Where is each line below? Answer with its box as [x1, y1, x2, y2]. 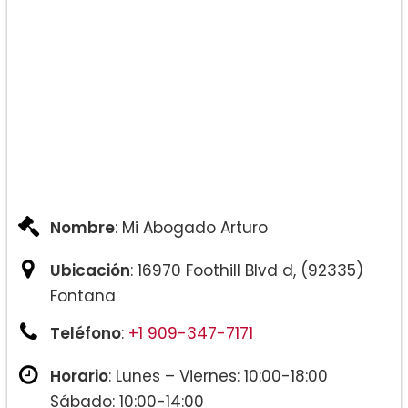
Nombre [50, 216, 115, 239]
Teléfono [50, 321, 121, 344]
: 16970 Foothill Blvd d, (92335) [130, 259, 363, 281]
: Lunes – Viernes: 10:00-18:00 [108, 364, 328, 387]
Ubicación [50, 259, 130, 281]
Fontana [50, 284, 116, 307]
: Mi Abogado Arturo [115, 216, 268, 239]
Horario [50, 364, 108, 387]
